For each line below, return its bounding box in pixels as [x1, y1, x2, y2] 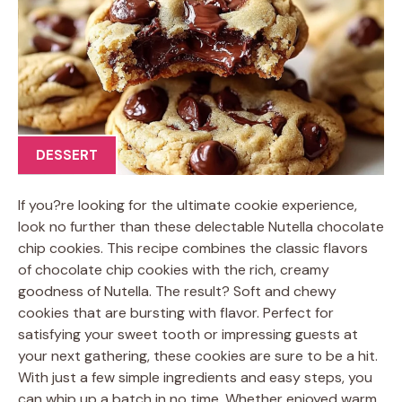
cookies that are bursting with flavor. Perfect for [18, 302, 334, 322]
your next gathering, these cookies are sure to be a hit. [18, 345, 378, 365]
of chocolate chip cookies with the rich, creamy [18, 259, 329, 279]
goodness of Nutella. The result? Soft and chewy [18, 281, 336, 301]
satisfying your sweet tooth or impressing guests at [18, 324, 358, 344]
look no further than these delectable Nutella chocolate [18, 216, 384, 236]
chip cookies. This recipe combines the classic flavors [18, 238, 368, 258]
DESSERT [36, 146, 98, 164]
